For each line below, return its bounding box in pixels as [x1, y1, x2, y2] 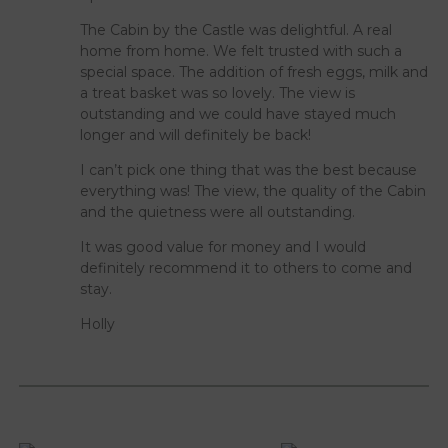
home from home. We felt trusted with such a [80, 41, 403, 60]
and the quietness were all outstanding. [80, 202, 356, 221]
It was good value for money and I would [80, 237, 367, 256]
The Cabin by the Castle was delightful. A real [80, 20, 393, 39]
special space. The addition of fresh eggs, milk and [80, 62, 429, 81]
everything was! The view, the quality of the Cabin [80, 181, 427, 200]
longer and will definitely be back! [80, 125, 312, 144]
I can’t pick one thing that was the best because [80, 160, 418, 179]
